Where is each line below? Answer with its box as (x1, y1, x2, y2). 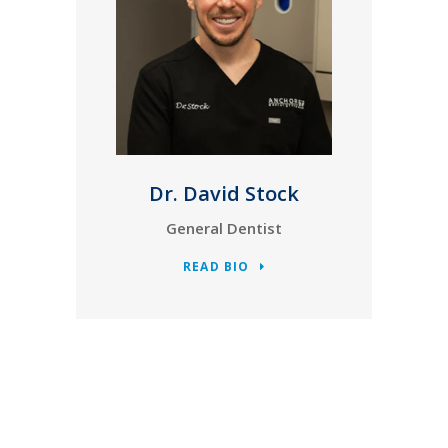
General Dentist (166, 217, 282, 238)
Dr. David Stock (149, 179, 299, 207)
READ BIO (183, 257, 250, 275)
